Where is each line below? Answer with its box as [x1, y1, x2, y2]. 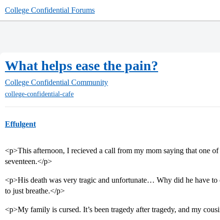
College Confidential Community [5, 78, 108, 86]
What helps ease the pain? [5, 58, 158, 73]
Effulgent [5, 120, 36, 129]
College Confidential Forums [5, 6, 95, 14]
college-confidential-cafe [5, 90, 74, 98]
